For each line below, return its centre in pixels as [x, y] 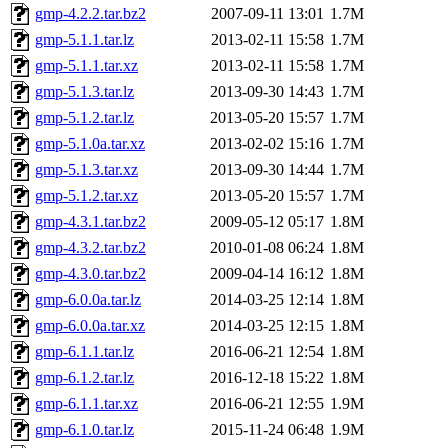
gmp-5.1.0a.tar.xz [90, 144]
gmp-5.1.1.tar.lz [84, 40]
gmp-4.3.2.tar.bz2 [90, 248]
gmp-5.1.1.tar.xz [86, 66]
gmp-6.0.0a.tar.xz [90, 326]
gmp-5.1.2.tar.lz [84, 118]
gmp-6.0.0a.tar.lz [88, 300]
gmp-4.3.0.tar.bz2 [90, 274]
